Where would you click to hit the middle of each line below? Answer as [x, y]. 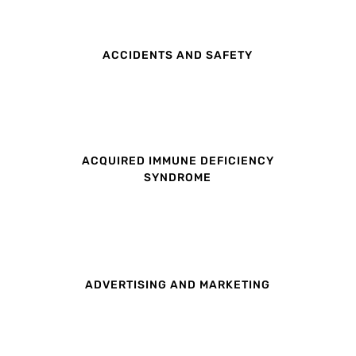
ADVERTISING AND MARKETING [178, 284]
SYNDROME [178, 178]
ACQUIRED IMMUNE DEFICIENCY [178, 161]
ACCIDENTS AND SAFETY [178, 55]
